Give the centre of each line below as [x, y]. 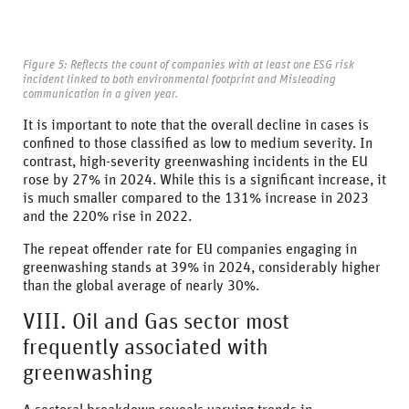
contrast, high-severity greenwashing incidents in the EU [195, 161]
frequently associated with [146, 347]
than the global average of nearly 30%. [141, 285]
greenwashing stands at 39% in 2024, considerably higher [202, 267]
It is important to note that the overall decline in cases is [196, 125]
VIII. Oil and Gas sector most [156, 322]
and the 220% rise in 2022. [107, 216]
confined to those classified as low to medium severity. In [198, 143]
